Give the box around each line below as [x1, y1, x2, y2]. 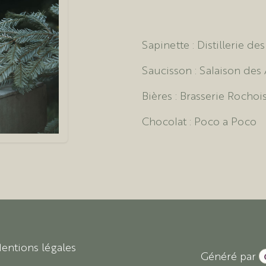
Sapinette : [142, 36, 197, 51]
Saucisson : [142, 62, 199, 77]
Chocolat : [142, 113, 194, 128]
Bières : [142, 87, 180, 102]
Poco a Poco [194, 113, 256, 128]
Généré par [200, 248, 259, 262]
